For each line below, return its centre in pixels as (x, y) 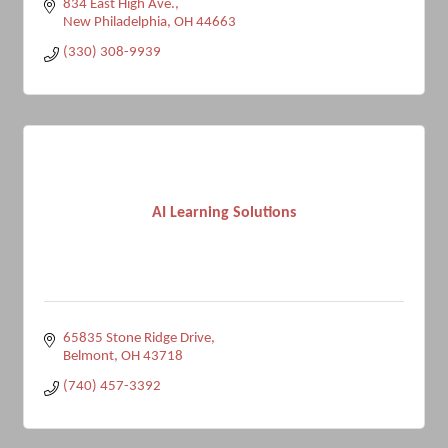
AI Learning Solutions (224, 212)
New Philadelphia (114, 23)
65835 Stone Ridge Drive (136, 339)
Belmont (88, 357)
